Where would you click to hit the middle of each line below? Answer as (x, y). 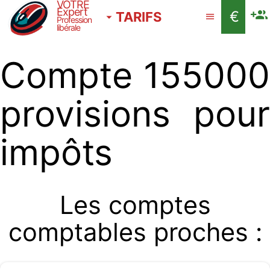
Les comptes (135, 205)
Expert (72, 12)
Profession (74, 20)
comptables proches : (135, 232)
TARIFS (139, 17)
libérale (68, 27)
